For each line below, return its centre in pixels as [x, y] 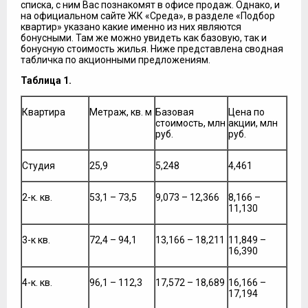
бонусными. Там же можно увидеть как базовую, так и [144, 37]
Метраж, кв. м [121, 112]
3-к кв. [36, 240]
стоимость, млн [190, 123]
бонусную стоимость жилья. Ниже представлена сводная [152, 48]
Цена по [246, 112]
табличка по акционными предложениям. [115, 59]
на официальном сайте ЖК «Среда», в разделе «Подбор [148, 15]
